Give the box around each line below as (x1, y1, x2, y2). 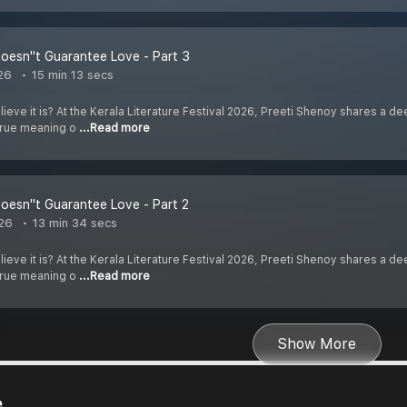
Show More (278, 335, 356, 353)
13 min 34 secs (29, 216, 117, 231)
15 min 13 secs (28, 68, 114, 83)
